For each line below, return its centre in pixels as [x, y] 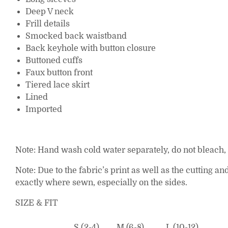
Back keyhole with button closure [91, 49]
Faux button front [59, 73]
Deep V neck [50, 12]
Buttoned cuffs [54, 61]
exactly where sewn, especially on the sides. [101, 183]
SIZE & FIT [37, 203]
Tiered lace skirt [58, 85]
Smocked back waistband [76, 36]
